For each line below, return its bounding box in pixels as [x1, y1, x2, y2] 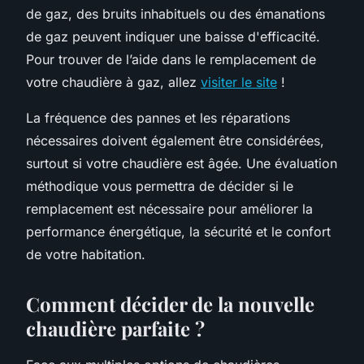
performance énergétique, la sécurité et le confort [26, 223, 331, 240]
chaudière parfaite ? [26, 314, 205, 341]
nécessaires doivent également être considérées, [26, 132, 324, 149]
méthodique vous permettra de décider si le [26, 177, 293, 194]
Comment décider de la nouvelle [26, 290, 314, 317]
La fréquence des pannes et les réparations [26, 109, 290, 126]
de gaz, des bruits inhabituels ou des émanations [26, 5, 325, 22]
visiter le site [201, 73, 277, 90]
